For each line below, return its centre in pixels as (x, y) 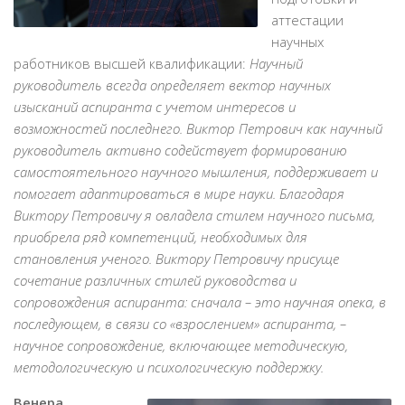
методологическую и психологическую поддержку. (169, 367)
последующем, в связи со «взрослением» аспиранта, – (180, 324)
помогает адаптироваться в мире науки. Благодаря (179, 194)
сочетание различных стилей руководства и (155, 281)
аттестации (307, 20)
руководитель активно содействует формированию (180, 151)
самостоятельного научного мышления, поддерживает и (196, 172)
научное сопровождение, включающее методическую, (181, 346)
